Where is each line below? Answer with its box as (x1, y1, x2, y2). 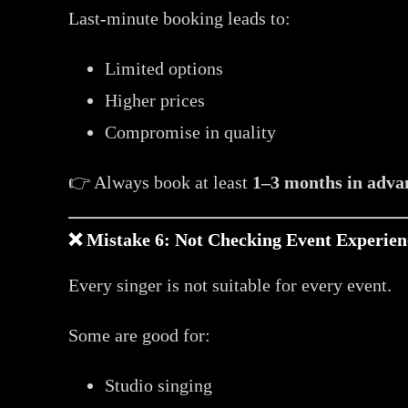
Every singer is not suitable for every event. (68, 274, 393, 295)
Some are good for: (68, 324, 211, 345)
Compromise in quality (105, 121, 277, 142)
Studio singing (105, 374, 213, 395)
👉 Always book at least (68, 171, 253, 192)
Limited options (105, 57, 224, 78)
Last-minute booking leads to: (68, 7, 291, 28)
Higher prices (105, 89, 206, 110)
